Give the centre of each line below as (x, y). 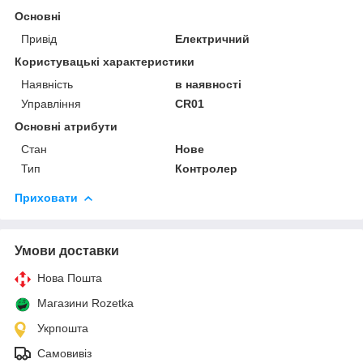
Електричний (213, 38)
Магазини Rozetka (85, 303)
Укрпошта (63, 328)
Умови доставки (67, 250)
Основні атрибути (66, 126)
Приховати (46, 197)
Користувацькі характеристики (105, 61)
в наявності (209, 84)
